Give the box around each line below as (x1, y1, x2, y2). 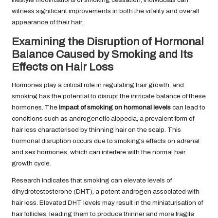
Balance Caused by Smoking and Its (12, 48, 193, 60)
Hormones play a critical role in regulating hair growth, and (12, 81, 184, 89)
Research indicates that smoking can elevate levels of (12, 176, 172, 184)
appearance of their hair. (12, 18, 83, 26)
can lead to (171, 103, 205, 111)
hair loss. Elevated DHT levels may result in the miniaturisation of (12, 199, 203, 206)
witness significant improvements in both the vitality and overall (12, 7, 199, 15)
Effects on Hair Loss (12, 60, 113, 73)
